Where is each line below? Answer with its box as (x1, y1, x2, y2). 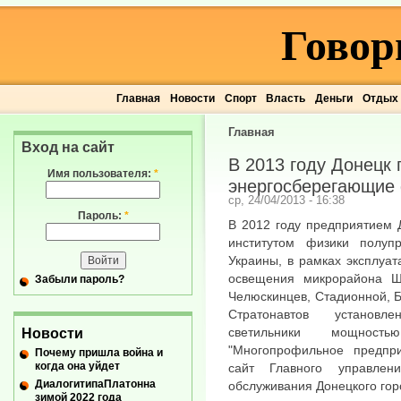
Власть (266, 92, 306, 105)
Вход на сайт (21, 140, 115, 155)
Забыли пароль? (35, 273, 124, 286)
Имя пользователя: (47, 167, 154, 180)
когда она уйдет (35, 359, 120, 372)
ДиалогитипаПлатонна (35, 377, 156, 390)
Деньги (314, 92, 353, 105)
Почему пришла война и (35, 346, 163, 359)
